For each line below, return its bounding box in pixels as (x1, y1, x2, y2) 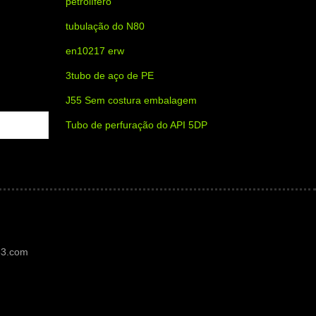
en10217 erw (66, 45, 124, 56)
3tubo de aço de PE (66, 70, 154, 81)
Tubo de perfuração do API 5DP (66, 119, 207, 130)
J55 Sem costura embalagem (66, 95, 197, 106)
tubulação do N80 (66, 20, 145, 32)
